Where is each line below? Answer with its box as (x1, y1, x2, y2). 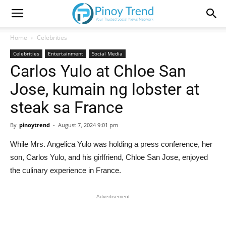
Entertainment (48, 50, 83, 57)
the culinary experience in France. (10, 166, 121, 175)
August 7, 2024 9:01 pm (58, 121, 118, 129)
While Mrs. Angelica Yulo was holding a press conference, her (10, 140, 212, 148)
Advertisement (96, 194, 130, 199)
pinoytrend (19, 121, 50, 129)
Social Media (92, 50, 123, 57)
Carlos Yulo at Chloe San (10, 62, 186, 81)
